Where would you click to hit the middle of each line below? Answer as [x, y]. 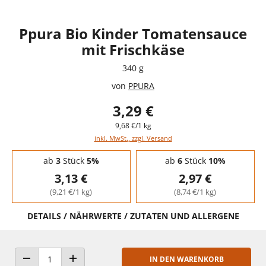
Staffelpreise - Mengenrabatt [62, 153]
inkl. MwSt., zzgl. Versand [133, 138]
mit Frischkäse [133, 49]
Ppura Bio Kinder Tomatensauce [133, 33]
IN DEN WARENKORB [186, 259]
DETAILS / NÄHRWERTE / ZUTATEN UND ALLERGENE [133, 216]
